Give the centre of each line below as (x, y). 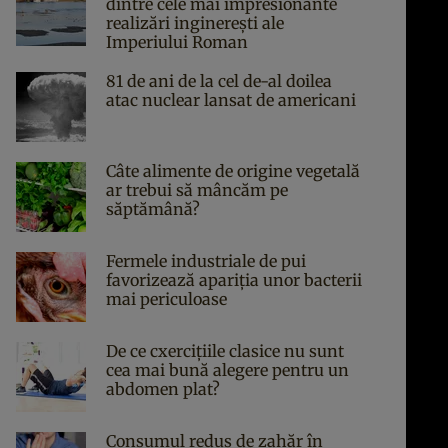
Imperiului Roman (177, 42)
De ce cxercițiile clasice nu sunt (225, 351)
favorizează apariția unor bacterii (234, 280)
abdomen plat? (163, 389)
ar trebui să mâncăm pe (197, 190)
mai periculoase (166, 299)
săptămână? (153, 209)
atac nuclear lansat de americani (231, 100)
